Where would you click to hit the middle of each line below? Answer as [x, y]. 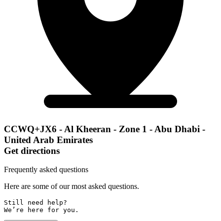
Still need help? [37, 203]
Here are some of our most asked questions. [72, 186]
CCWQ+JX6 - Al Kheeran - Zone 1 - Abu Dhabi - [105, 129]
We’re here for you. [41, 210]
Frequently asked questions [46, 170]
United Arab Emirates [48, 140]
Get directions [32, 150]
